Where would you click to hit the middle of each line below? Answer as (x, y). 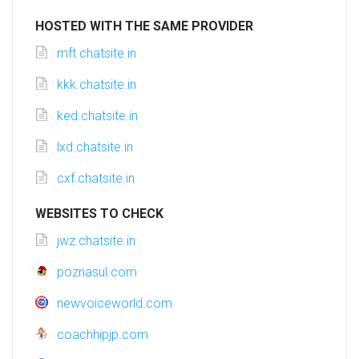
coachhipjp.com (103, 335)
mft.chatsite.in (97, 54)
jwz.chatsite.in (96, 241)
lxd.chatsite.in (95, 147)
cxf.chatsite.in (96, 179)
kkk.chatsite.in (97, 85)
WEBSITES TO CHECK (99, 214)
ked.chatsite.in (97, 116)
